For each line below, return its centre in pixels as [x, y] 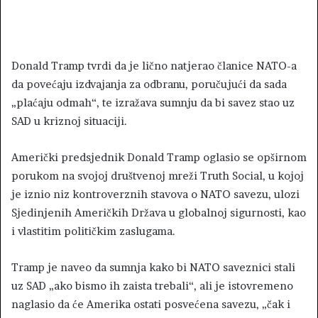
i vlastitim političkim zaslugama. [93, 231]
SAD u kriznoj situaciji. [69, 121]
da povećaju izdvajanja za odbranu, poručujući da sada [149, 84]
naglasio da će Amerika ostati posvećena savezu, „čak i [151, 304]
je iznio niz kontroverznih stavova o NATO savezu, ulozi [155, 194]
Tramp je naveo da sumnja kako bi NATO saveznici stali [153, 267]
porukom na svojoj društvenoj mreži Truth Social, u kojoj [158, 175]
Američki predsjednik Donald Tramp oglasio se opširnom [159, 157]
